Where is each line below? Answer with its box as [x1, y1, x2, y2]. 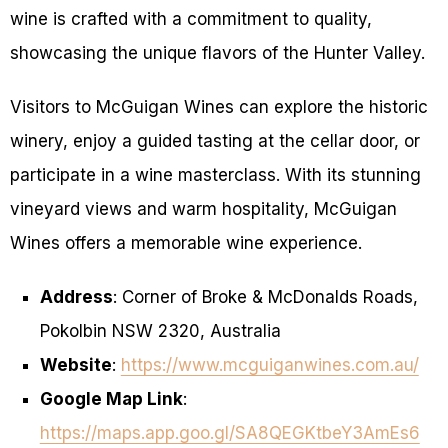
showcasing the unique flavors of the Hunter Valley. [10, 43, 425, 64]
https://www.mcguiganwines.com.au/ [120, 355, 419, 376]
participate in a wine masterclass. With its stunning [10, 165, 421, 186]
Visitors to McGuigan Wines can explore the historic [10, 97, 428, 118]
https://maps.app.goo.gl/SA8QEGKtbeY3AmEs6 [39, 423, 420, 444]
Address [39, 287, 113, 308]
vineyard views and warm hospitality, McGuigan [10, 199, 397, 220]
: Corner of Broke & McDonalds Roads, [112, 287, 418, 308]
